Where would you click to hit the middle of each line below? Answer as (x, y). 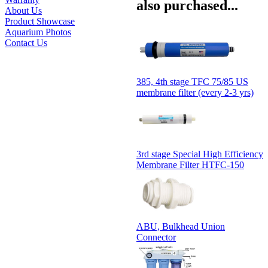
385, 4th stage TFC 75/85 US (192, 81)
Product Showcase (40, 22)
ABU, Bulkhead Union (181, 226)
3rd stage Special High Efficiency (200, 154)
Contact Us (26, 43)
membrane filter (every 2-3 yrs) (195, 92)
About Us (23, 11)
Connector (156, 237)
